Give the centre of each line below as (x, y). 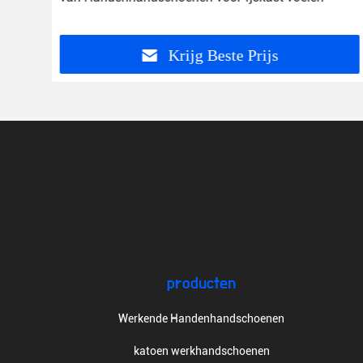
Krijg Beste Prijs (224, 56)
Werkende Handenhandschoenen (202, 318)
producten (202, 284)
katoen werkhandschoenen (201, 351)
